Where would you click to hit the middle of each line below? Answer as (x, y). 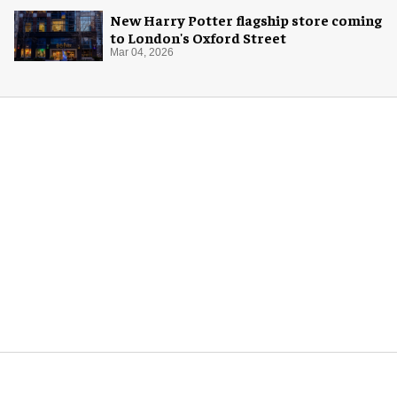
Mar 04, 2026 (142, 53)
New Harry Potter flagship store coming (246, 20)
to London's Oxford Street (198, 38)
